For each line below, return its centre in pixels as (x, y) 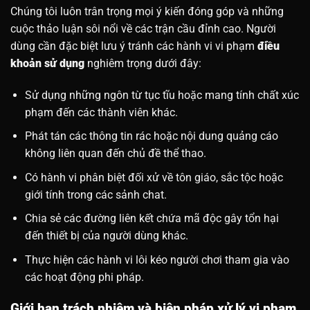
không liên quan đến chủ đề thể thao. (115, 154)
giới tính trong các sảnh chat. (95, 194)
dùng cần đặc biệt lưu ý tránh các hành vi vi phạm (134, 46)
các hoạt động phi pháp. (84, 277)
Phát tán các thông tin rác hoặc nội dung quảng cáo (151, 136)
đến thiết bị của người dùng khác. (106, 236)
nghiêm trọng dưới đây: (144, 63)
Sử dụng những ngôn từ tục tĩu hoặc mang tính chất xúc (162, 95)
